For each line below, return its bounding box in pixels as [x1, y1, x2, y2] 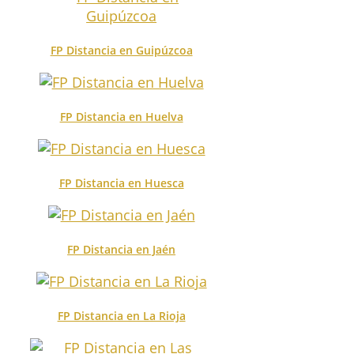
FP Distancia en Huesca [58, 175, 184, 190]
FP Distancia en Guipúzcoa [50, 42, 193, 58]
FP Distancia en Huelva [59, 108, 183, 124]
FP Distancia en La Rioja [57, 307, 186, 323]
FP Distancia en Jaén [67, 241, 176, 257]
